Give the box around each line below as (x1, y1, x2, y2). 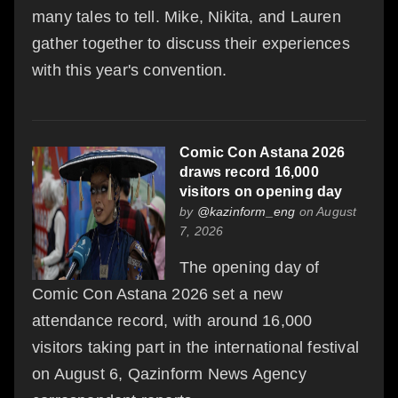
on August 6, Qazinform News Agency (32, 364, 306, 383)
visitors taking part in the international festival (32, 338, 360, 356)
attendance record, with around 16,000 (32, 311, 313, 330)
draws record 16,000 (179, 163, 319, 179)
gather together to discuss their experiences (32, 34, 350, 52)
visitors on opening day (179, 183, 343, 199)
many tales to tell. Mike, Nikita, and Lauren (32, 7, 341, 26)
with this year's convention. (32, 60, 227, 79)
